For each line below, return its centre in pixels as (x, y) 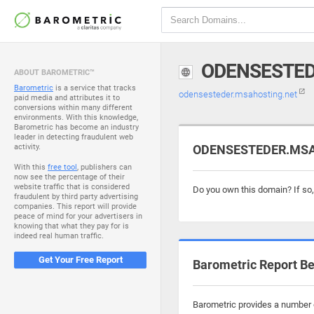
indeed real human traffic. (59, 236)
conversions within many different (73, 108)
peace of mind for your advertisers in (78, 216)
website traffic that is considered (72, 187)
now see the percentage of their (69, 177)
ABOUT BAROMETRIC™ (54, 73)
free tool (62, 167)
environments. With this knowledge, (76, 117)
